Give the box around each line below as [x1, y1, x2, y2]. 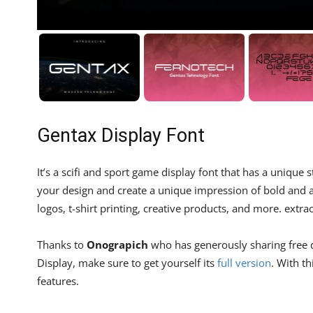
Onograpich [87, 237, 148, 252]
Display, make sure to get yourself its [37, 255, 217, 270]
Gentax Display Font [37, 124, 205, 147]
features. [37, 273, 79, 288]
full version [217, 255, 271, 270]
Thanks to [37, 237, 87, 252]
